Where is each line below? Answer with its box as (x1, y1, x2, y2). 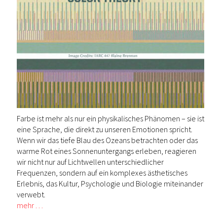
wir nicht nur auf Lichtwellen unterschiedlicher (17, 157, 164, 167)
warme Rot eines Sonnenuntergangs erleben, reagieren (17, 146, 196, 156)
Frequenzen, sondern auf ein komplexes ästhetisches (17, 168, 187, 178)
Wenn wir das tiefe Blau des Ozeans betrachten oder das (17, 135, 198, 145)
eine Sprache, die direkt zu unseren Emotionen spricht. (17, 124, 192, 134)
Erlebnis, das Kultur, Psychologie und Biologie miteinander (17, 179, 203, 188)
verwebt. (17, 189, 45, 199)
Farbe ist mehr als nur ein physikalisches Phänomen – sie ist (17, 113, 204, 123)
